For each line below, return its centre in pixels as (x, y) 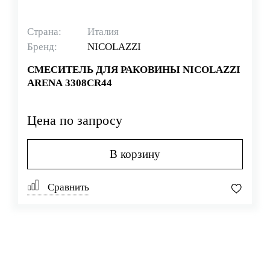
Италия (103, 31)
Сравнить (67, 187)
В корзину (135, 154)
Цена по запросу (75, 121)
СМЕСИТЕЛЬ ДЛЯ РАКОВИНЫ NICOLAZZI (134, 69)
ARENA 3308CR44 (70, 83)
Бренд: (42, 46)
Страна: (44, 31)
